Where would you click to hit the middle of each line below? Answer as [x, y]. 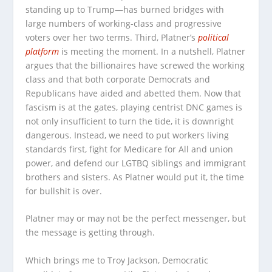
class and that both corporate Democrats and [118, 79]
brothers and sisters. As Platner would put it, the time [135, 177]
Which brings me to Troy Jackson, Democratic [117, 260]
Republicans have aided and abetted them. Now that [134, 93]
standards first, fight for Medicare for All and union [130, 149]
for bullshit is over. [64, 191]
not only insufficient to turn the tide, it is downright [130, 121]
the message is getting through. [92, 233]
